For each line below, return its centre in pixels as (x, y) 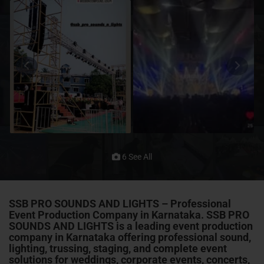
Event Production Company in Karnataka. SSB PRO (129, 214)
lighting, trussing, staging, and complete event (118, 248)
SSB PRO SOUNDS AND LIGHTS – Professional (120, 203)
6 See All (136, 156)
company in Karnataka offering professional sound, (130, 237)
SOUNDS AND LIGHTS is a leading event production (131, 226)
